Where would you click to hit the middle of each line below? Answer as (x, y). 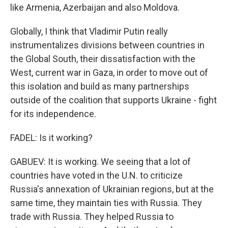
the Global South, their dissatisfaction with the (103, 59)
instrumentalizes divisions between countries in (107, 45)
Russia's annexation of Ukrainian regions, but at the (112, 189)
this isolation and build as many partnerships (100, 86)
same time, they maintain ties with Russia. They (106, 203)
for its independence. (53, 114)
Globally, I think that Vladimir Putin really (89, 31)
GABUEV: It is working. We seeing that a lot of (101, 162)
